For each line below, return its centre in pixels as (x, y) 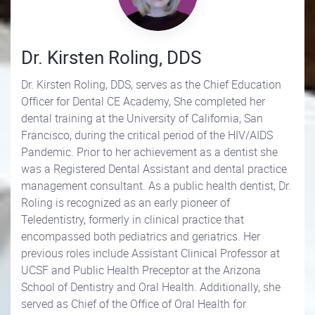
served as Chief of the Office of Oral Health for (134, 304)
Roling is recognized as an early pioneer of (126, 202)
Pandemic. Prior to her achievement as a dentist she (149, 152)
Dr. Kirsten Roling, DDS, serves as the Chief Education (151, 84)
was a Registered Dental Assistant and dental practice (154, 169)
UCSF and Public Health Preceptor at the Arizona (141, 270)
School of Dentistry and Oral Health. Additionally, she (151, 287)
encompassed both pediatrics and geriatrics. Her (141, 236)
